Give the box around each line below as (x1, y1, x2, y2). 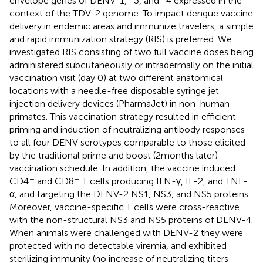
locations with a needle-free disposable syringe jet (9, 85, 219, 96)
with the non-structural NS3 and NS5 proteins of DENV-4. (9, 214, 253, 225)
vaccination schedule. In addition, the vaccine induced (9, 162, 235, 174)
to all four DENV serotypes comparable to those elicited (9, 136, 245, 148)
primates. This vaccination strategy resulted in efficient (9, 110, 236, 122)
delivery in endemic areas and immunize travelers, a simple (9, 20, 254, 32)
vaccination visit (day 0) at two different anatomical (9, 72, 223, 83)
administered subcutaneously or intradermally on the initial (9, 59, 254, 70)
